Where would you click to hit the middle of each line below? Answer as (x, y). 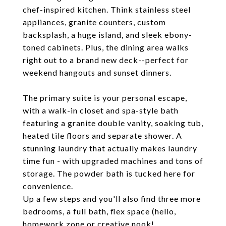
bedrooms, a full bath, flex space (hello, (99, 211)
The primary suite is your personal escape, (105, 98)
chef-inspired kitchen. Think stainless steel (107, 9)
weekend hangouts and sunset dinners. (97, 72)
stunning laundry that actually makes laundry (110, 148)
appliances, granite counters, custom (94, 22)
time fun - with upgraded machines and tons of (113, 161)
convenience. (48, 186)
